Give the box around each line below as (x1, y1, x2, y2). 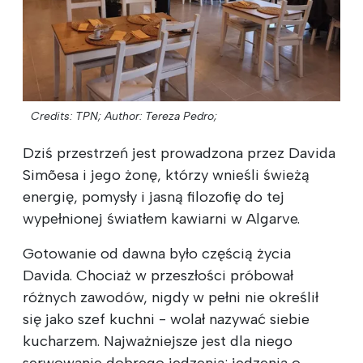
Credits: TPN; (31, 109, 101, 123)
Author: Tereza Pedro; (105, 109, 217, 123)
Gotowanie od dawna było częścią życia (23, 244, 291, 263)
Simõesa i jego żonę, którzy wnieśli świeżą (23, 165, 310, 184)
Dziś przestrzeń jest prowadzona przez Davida (23, 143, 335, 162)
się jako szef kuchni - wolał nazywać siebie (23, 310, 310, 328)
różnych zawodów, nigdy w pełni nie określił (23, 288, 318, 306)
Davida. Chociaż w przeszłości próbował (23, 266, 293, 284)
